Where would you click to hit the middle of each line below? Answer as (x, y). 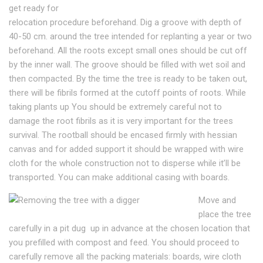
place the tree (225, 214)
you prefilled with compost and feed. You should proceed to (124, 242)
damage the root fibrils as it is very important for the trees (121, 121)
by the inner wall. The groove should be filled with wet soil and (127, 65)
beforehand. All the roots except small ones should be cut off (128, 50)
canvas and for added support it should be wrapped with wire (126, 149)
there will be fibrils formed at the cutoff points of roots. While (127, 93)
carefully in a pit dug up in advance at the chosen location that (129, 228)
